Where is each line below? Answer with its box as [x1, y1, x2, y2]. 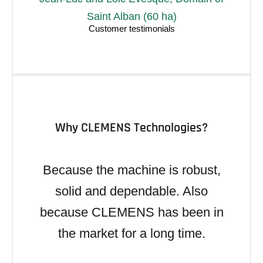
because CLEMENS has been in [39, 204, 224, 220]
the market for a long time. [58, 225, 205, 241]
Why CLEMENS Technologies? [55, 119, 208, 136]
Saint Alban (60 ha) [86, 10, 177, 22]
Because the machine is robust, [42, 162, 221, 177]
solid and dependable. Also [55, 183, 208, 198]
